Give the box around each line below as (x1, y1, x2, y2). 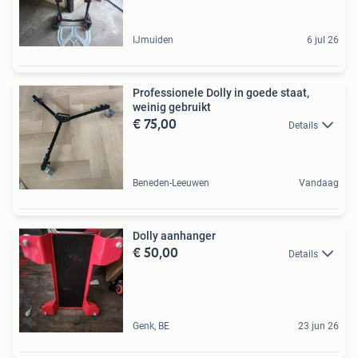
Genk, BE (133, 320, 169, 332)
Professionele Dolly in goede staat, (133, 86, 309, 99)
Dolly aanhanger (133, 229, 216, 242)
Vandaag (299, 177, 339, 189)
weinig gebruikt (133, 100, 211, 113)
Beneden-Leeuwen (133, 177, 209, 189)
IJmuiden (133, 34, 173, 46)
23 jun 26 (298, 320, 339, 332)
